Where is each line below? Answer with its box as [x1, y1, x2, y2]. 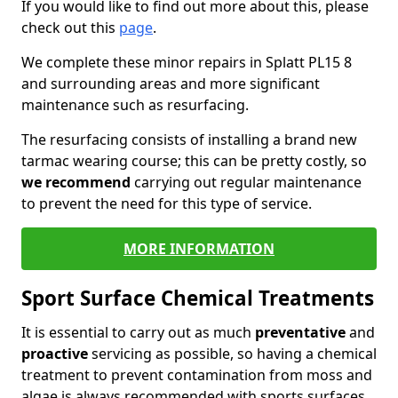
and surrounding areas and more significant [21, 74, 320, 93]
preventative [255, 322, 346, 342]
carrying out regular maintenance [131, 172, 362, 192]
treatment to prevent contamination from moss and [21, 365, 372, 385]
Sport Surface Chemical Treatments [21, 284, 374, 312]
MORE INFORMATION [123, 239, 275, 259]
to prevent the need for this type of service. [21, 194, 315, 213]
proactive [21, 344, 88, 363]
